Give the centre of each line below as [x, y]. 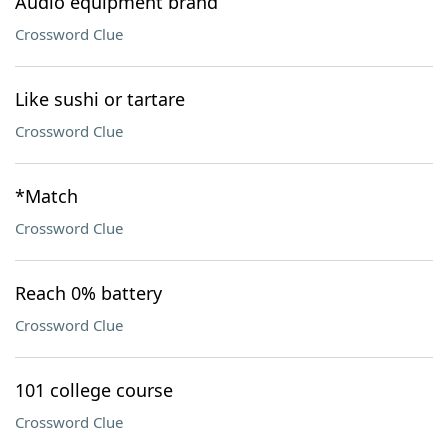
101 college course [94, 390]
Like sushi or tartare [100, 99]
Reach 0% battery [88, 293]
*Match [46, 196]
